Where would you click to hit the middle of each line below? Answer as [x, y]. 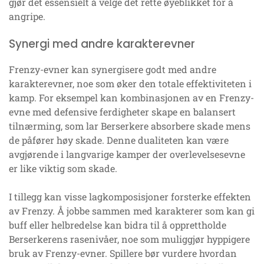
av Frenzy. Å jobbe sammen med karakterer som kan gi [132, 211]
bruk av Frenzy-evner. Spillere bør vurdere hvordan [123, 253]
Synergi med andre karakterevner [102, 44]
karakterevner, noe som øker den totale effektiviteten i [130, 84]
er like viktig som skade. [63, 169]
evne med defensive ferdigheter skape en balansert [122, 112]
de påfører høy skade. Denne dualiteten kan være [119, 140]
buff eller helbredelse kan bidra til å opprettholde [118, 225]
